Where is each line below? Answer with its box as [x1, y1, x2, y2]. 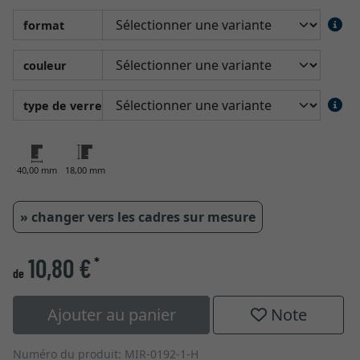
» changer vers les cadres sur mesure [20, 208, 256, 226]
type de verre [23, 97, 102, 113]
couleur [23, 57, 67, 73]
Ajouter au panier [47, 304, 176, 325]
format [23, 17, 64, 33]
